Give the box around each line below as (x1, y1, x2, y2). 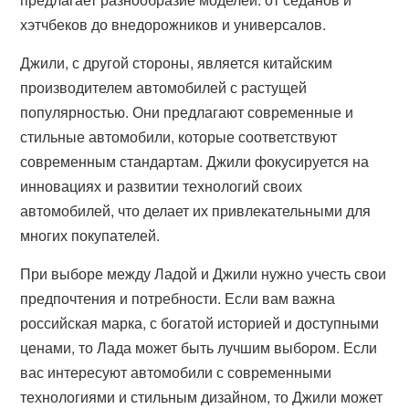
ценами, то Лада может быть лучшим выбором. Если (20, 337, 378, 358)
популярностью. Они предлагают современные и (20, 101, 354, 122)
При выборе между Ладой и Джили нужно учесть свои (20, 263, 387, 284)
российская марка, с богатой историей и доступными (20, 312, 380, 333)
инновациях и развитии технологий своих (20, 175, 303, 196)
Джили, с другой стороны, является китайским (20, 52, 333, 73)
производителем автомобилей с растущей (20, 77, 308, 98)
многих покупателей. (20, 225, 161, 246)
